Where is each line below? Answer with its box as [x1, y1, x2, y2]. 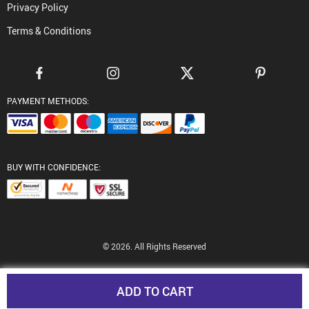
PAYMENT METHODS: [7, 95, 89, 107]
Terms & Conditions [7, 24, 91, 38]
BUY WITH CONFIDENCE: [7, 161, 101, 173]
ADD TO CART [116, 283, 193, 299]
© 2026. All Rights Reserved [103, 241, 206, 252]
